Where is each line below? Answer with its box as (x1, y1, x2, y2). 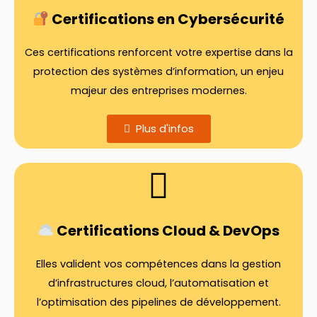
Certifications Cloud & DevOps (53, 220, 279, 241)
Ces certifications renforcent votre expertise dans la (24, 45, 293, 59)
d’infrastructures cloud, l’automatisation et (48, 275, 269, 290)
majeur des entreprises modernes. (70, 83, 247, 98)
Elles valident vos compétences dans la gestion (36, 256, 281, 271)
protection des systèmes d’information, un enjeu (33, 64, 284, 79)
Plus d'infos (135, 120, 194, 136)
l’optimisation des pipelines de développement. (36, 294, 281, 309)
